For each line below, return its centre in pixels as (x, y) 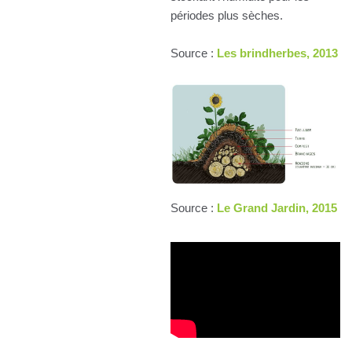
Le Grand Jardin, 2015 (277, 207)
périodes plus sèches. (227, 15)
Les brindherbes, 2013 (277, 53)
